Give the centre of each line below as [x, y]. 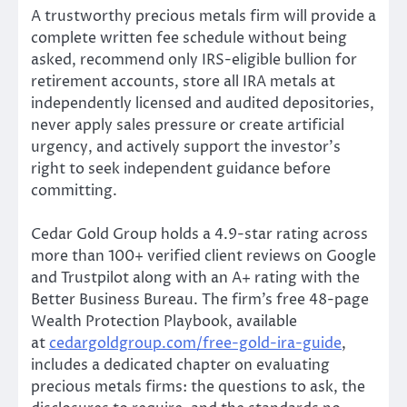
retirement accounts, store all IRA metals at [183, 81]
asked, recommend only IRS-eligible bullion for [194, 60]
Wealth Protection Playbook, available [164, 321]
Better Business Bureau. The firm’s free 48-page [200, 299]
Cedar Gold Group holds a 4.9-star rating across [199, 234]
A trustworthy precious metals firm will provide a [203, 16]
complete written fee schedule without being [189, 38]
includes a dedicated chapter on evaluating [180, 365]
